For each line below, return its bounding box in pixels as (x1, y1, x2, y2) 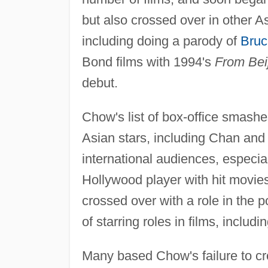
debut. (81, 75, 118, 90)
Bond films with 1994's (81, 54, 215, 69)
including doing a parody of (81, 33, 240, 48)
